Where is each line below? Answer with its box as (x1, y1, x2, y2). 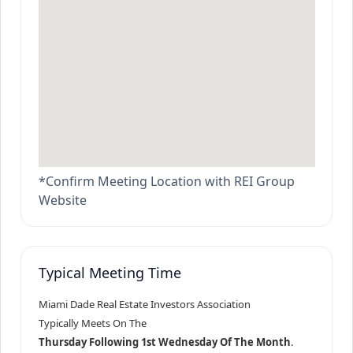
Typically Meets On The (38, 315, 147, 330)
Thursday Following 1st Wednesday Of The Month (38, 334, 291, 349)
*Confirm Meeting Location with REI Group (38, 172, 295, 190)
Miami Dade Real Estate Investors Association (38, 296, 251, 311)
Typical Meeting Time (38, 262, 181, 282)
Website (38, 191, 87, 209)
